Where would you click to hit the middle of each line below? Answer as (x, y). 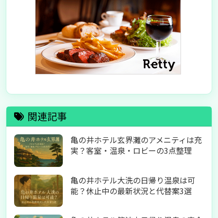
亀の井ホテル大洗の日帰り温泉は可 (133, 180)
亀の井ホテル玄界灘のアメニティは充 (136, 140)
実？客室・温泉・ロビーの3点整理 (131, 150)
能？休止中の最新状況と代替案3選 (131, 191)
